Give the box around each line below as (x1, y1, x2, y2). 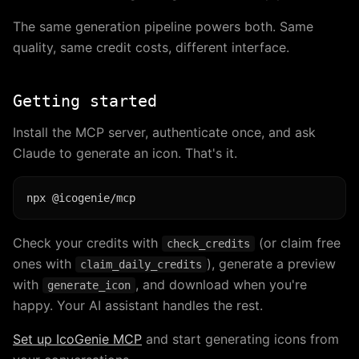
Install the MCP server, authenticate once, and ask (13, 124, 316, 141)
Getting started (13, 91, 157, 111)
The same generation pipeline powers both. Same (13, 18, 313, 35)
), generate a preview (207, 256, 336, 272)
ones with (13, 256, 75, 272)
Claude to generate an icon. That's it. (13, 145, 237, 162)
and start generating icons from (142, 331, 339, 348)
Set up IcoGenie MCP (13, 331, 142, 348)
